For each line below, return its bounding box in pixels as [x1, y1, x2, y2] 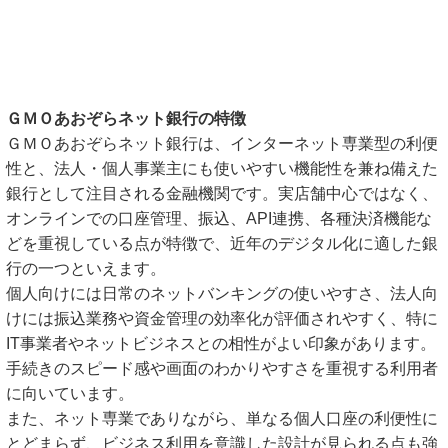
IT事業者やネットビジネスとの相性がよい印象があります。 [6, 335, 436, 352]
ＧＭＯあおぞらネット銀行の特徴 [6, 110, 246, 127]
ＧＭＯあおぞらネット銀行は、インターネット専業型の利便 [6, 135, 438, 152]
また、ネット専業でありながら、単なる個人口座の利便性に [6, 410, 438, 427]
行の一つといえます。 [6, 260, 166, 277]
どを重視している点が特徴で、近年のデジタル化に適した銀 [6, 235, 438, 252]
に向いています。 [6, 385, 134, 402]
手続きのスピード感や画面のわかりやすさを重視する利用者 [6, 360, 438, 377]
